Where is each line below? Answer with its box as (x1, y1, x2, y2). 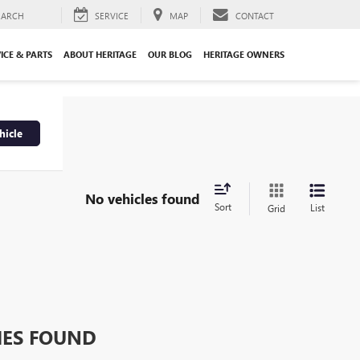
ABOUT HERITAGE (63, 47, 137, 60)
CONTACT (235, 9, 274, 22)
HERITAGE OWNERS (203, 47, 284, 60)
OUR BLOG (148, 47, 192, 60)
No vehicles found (85, 189, 200, 207)
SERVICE (95, 9, 129, 22)
